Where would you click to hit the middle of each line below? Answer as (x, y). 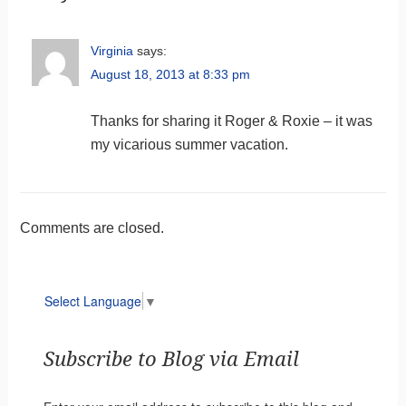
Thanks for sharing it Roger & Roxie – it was (231, 121)
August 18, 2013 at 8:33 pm (170, 74)
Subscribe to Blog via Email (171, 360)
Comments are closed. (92, 227)
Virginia (111, 50)
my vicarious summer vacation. (189, 144)
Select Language (92, 301)
